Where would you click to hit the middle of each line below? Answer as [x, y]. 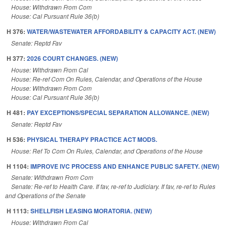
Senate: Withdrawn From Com [52, 177]
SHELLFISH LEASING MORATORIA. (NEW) [91, 211]
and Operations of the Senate [45, 196]
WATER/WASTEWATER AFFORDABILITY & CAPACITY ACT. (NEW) [121, 32]
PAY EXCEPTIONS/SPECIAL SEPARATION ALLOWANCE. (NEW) [118, 112]
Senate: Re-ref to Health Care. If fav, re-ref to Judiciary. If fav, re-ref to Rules [113, 186]
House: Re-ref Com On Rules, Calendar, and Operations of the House [107, 79]
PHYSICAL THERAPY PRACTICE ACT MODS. [92, 139]
